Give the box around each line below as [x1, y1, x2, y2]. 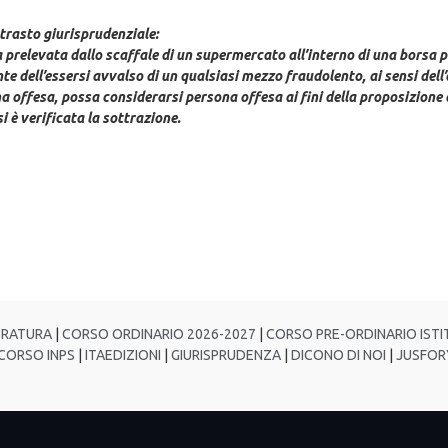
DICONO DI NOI [288, 346, 386, 363]
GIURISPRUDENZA [168, 346, 284, 363]
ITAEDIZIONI [82, 346, 161, 363]
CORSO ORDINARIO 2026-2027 [62, 325, 256, 342]
